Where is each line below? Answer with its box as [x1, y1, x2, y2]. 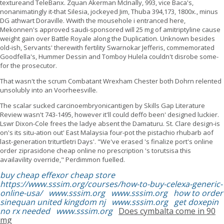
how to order [173, 187, 223, 199]
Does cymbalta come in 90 [118, 205, 215, 217]
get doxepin [174, 196, 218, 208]
